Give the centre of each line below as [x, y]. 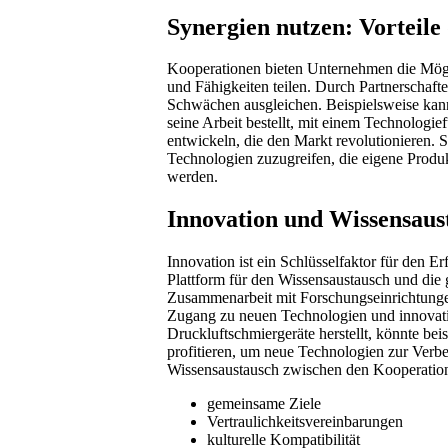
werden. [192, 177]
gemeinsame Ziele [264, 404]
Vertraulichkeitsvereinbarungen [305, 422]
